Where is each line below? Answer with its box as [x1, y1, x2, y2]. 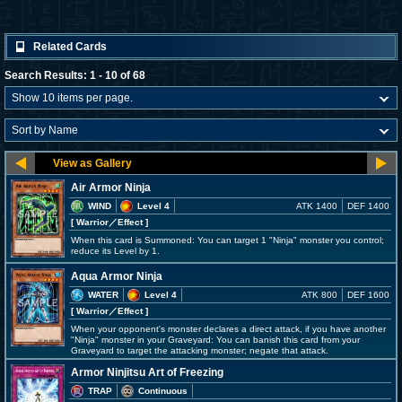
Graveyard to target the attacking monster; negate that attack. [71, 345, 328, 355]
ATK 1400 [296, 201, 337, 211]
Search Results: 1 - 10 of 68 [4, 69, 145, 82]
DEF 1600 [347, 290, 389, 300]
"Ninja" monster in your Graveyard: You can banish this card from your [71, 335, 360, 345]
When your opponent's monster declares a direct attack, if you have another [71, 324, 386, 334]
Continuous [138, 386, 188, 396]
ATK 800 [301, 290, 337, 300]
